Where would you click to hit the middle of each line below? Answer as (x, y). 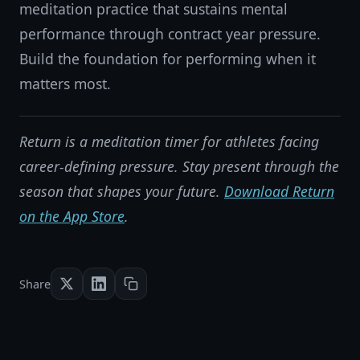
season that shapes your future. (122, 191)
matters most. (65, 84)
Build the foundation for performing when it (168, 59)
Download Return (279, 191)
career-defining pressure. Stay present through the (179, 166)
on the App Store (72, 216)
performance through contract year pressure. (170, 34)
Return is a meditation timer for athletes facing (169, 141)
